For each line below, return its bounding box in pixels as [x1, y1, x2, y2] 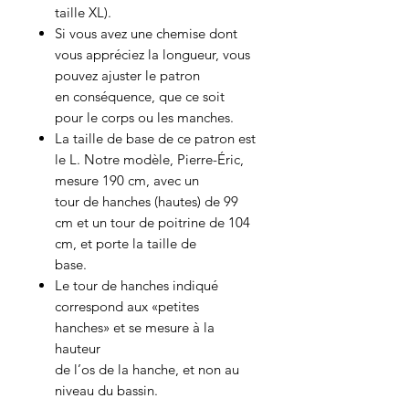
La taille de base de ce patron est [55, 129, 256, 147]
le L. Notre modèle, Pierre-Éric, [55, 150, 244, 168]
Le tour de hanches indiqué [55, 276, 218, 294]
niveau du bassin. [55, 381, 158, 399]
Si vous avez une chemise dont [55, 24, 237, 42]
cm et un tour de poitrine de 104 [55, 213, 250, 231]
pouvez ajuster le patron [55, 66, 200, 84]
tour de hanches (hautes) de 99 [55, 192, 238, 210]
